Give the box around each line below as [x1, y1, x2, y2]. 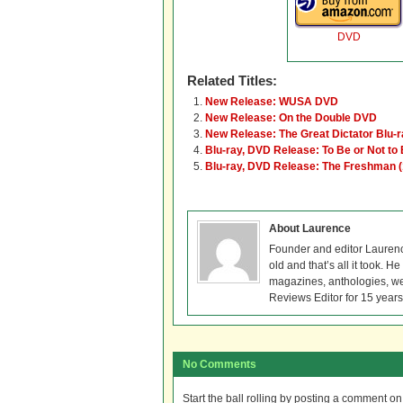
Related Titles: [187, 73, 277, 88]
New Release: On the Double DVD [205, 112, 377, 124]
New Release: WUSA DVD [205, 95, 338, 108]
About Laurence [269, 222, 351, 235]
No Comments [183, 358, 256, 371]
